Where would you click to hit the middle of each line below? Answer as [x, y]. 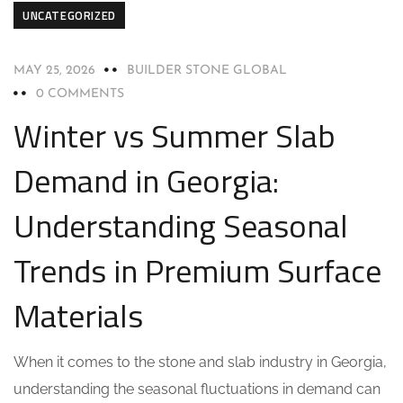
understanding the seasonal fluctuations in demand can [197, 389]
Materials [78, 315]
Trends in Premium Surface [197, 270]
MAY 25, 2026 [54, 71]
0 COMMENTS [80, 94]
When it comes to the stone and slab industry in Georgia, [200, 362]
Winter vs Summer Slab [175, 135]
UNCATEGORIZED [69, 15]
